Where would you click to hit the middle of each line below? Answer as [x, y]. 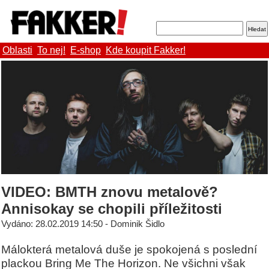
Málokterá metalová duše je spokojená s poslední [129, 249]
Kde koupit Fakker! [146, 50]
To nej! [51, 50]
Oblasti [17, 50]
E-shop [86, 50]
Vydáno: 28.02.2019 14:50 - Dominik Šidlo [83, 224]
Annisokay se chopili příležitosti [112, 209]
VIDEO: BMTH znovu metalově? [110, 192]
